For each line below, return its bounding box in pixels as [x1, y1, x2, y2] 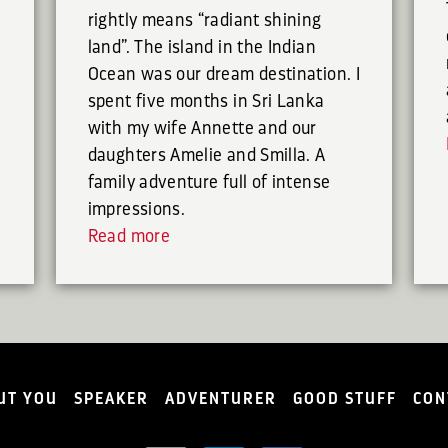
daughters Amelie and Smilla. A [87, 146, 326, 165]
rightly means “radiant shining [87, 11, 322, 30]
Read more [87, 227, 170, 246]
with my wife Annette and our [87, 119, 317, 138]
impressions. [87, 200, 186, 219]
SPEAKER [73, 391, 149, 408]
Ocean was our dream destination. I [87, 65, 360, 84]
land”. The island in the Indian [87, 38, 316, 57]
